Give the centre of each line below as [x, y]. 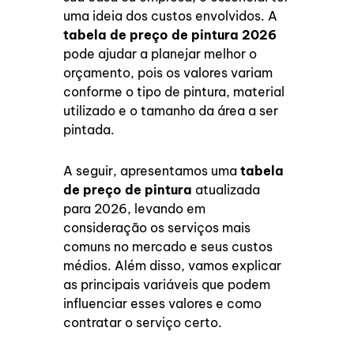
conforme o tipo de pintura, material [174, 92]
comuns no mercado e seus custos [168, 247]
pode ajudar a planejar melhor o [160, 54]
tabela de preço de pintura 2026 [170, 35]
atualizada [226, 190]
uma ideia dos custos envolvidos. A [171, 16]
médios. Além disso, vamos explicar [173, 266]
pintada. [89, 130]
